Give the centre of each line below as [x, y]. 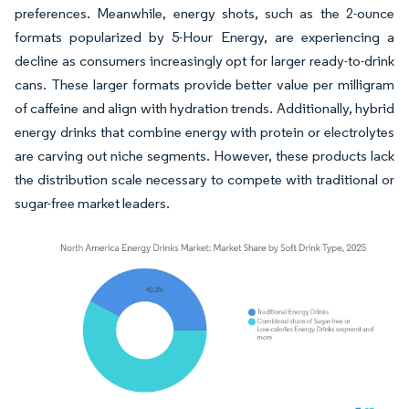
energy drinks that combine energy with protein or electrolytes [204, 132]
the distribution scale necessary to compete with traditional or [204, 180]
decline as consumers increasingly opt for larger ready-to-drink [204, 61]
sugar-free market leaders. [92, 204]
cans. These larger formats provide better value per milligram [204, 85]
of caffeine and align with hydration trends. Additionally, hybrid [204, 109]
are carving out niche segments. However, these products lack [204, 156]
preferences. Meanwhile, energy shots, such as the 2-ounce [204, 14]
